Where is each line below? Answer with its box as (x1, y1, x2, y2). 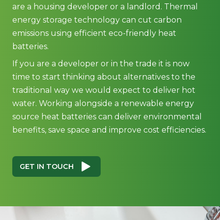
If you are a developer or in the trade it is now (12, 59, 190, 68)
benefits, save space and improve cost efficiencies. (12, 125, 206, 135)
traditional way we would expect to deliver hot (12, 85, 195, 95)
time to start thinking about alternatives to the (12, 72, 195, 82)
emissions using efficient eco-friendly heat (12, 28, 176, 38)
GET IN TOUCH (20, 162, 74, 171)
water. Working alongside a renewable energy (12, 99, 194, 108)
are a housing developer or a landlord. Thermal (12, 2, 198, 11)
